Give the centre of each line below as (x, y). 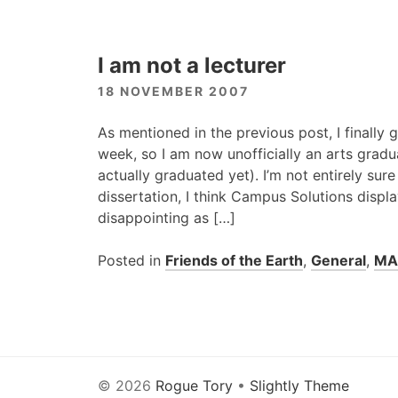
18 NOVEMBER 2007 (173, 91)
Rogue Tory (194, 386)
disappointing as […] (167, 218)
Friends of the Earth (234, 260)
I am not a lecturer (192, 65)
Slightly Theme (299, 386)
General (338, 260)
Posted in (131, 260)
